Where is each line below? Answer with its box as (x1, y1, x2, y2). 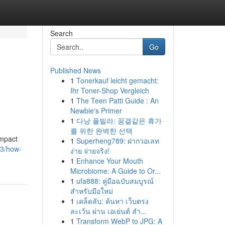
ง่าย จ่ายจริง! (70, 146, 109, 156)
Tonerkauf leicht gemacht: (76, 75, 159, 85)
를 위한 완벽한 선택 (70, 126, 133, 136)
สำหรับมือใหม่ (70, 186, 113, 196)
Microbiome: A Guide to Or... (70, 166, 161, 176)
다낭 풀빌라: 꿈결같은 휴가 (76, 116, 162, 126)
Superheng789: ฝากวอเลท (76, 136, 159, 146)
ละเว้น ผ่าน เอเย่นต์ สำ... (70, 206, 147, 216)
